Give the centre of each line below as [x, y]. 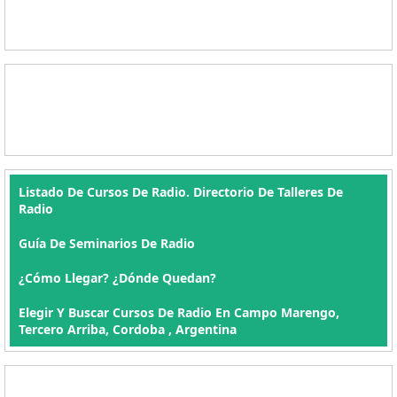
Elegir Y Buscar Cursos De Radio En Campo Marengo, [179, 312]
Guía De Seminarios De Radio [107, 243]
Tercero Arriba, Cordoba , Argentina [128, 329]
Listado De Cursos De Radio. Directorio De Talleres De [181, 192]
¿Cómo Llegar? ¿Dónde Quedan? [117, 278]
